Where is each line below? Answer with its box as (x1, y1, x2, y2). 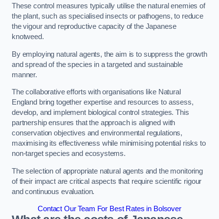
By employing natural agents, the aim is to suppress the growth (12, 50, 207, 58)
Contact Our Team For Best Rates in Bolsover (38, 205, 181, 213)
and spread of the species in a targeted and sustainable (12, 60, 183, 68)
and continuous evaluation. (12, 187, 95, 196)
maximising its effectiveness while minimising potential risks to (12, 139, 206, 148)
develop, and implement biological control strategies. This (12, 109, 189, 117)
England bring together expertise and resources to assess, (12, 98, 194, 107)
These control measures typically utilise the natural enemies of (12, 2, 205, 10)
